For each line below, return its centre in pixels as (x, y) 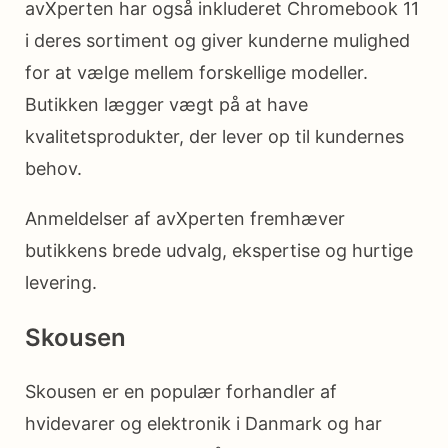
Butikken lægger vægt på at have (166, 105)
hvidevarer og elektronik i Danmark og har (203, 424)
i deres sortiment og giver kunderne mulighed (217, 41)
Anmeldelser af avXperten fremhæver (185, 219)
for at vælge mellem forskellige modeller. (196, 73)
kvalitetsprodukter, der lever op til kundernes (214, 137)
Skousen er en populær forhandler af (181, 392)
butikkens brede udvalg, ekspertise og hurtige (219, 251)
